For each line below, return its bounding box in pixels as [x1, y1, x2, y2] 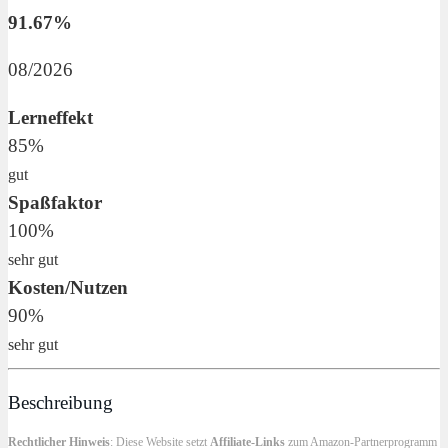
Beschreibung [8, 392, 113, 414]
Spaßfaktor [8, 191, 102, 213]
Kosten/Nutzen [8, 276, 128, 298]
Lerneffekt [8, 106, 93, 128]
